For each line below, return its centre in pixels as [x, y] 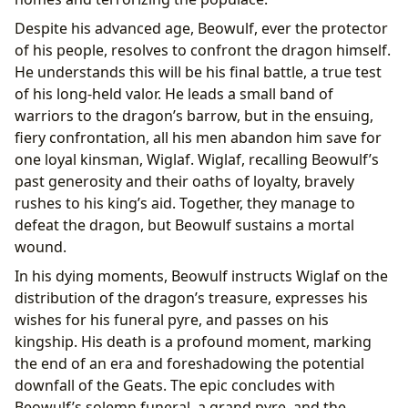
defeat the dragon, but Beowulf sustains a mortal [184, 224]
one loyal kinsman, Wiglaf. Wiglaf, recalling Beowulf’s [197, 159]
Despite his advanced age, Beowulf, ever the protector [201, 28]
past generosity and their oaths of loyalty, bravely [184, 181]
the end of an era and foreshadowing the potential [189, 363]
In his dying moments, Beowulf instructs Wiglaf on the [201, 275]
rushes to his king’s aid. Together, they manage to [185, 203]
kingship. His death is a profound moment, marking [193, 341]
